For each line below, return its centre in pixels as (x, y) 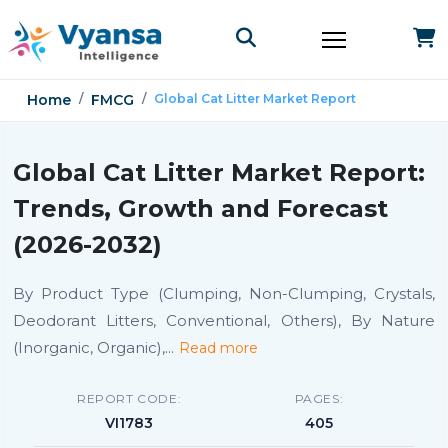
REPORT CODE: (129, 398)
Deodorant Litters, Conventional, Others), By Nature (224, 320)
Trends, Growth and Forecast (200, 208)
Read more (218, 348)
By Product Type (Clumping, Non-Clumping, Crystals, (224, 293)
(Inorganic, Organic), (89, 347)
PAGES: (319, 398)
